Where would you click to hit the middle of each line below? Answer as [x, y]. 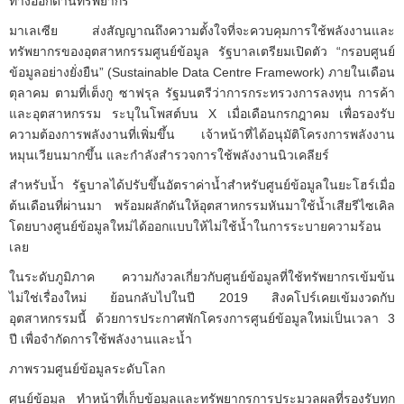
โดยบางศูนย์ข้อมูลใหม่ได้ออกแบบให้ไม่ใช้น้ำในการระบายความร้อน [195, 226]
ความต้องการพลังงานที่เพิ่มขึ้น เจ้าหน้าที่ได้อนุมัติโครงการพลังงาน [202, 134]
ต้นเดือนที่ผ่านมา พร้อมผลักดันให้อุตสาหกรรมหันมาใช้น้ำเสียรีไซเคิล [202, 205]
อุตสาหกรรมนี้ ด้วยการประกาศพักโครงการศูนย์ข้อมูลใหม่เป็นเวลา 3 [202, 318]
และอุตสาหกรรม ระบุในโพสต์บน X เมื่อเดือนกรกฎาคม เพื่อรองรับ [202, 113]
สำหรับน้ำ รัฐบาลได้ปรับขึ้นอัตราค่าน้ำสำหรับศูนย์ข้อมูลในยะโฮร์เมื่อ [202, 184]
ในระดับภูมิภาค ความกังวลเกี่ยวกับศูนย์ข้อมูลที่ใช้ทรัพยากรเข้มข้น [202, 276]
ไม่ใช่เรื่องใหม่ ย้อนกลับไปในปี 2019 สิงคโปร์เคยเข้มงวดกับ [202, 297]
